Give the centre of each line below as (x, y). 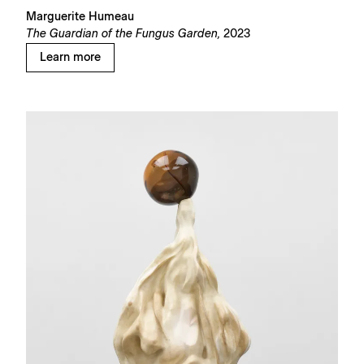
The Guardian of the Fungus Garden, (123, 34)
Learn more (70, 57)
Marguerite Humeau (80, 17)
